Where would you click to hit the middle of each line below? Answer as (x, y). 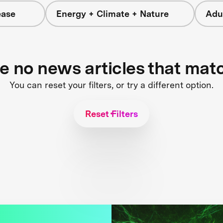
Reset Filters (111, 113)
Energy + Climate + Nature (113, 14)
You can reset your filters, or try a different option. (111, 85)
